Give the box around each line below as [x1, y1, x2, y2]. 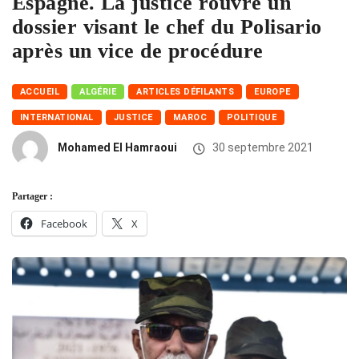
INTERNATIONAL [20, 112, 94, 123]
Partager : [12, 191, 53, 203]
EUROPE [254, 87, 291, 98]
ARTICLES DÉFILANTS [136, 87, 235, 98]
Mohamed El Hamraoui [58, 141, 177, 155]
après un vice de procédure [12, 39, 264, 63]
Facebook [41, 216, 87, 232]
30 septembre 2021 [210, 141, 313, 155]
